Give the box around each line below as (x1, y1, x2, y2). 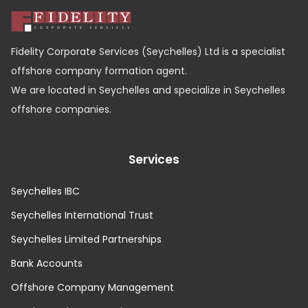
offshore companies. (11, 102, 111, 116)
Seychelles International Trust (11, 208, 153, 223)
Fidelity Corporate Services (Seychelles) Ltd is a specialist (11, 44, 285, 58)
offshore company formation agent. (11, 63, 187, 78)
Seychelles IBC (11, 184, 80, 199)
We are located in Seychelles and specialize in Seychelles (11, 82, 285, 97)
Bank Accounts (11, 256, 82, 271)
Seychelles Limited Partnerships (11, 232, 162, 247)
